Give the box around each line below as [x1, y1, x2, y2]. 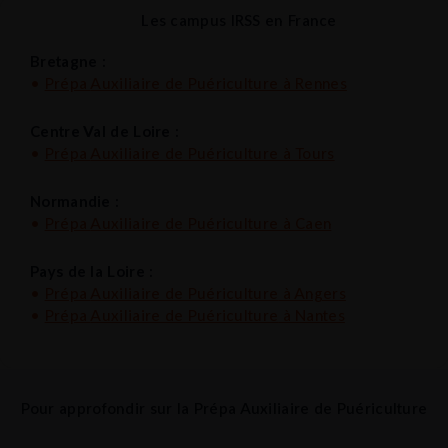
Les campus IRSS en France [141, 10, 337, 29]
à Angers [278, 284, 346, 303]
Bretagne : [30, 51, 106, 70]
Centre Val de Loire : [30, 121, 180, 140]
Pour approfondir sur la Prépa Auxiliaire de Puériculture [20, 398, 428, 417]
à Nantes [278, 306, 345, 325]
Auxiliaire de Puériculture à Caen [90, 214, 332, 233]
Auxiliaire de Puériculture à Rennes [90, 73, 347, 92]
